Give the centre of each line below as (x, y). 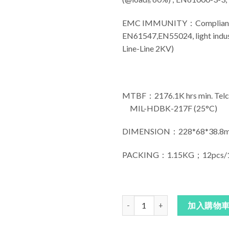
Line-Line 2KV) (148, 49)
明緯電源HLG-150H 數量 (162, 200)
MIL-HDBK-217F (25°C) (170, 108)
